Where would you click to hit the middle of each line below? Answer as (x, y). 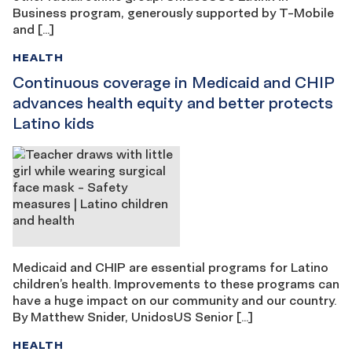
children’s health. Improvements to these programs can (176, 284)
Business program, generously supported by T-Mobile (173, 13)
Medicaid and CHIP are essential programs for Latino (170, 268)
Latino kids (53, 124)
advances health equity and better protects (173, 103)
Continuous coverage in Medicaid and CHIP (173, 83)
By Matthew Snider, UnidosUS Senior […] (133, 317)
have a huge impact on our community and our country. (174, 301)
